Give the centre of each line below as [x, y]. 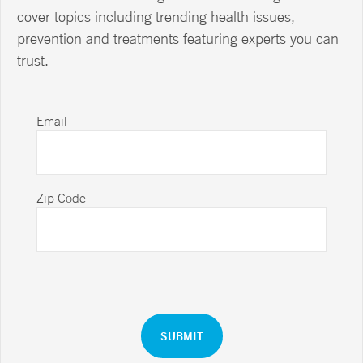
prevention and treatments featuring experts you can [178, 38]
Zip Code [61, 198]
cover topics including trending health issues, [156, 17]
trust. [33, 60]
